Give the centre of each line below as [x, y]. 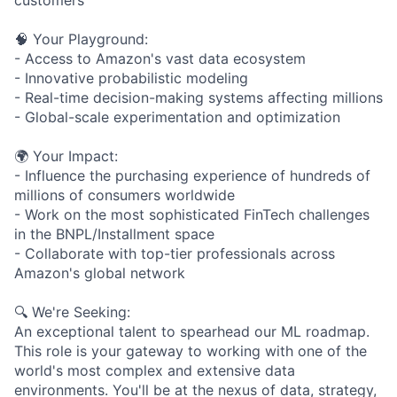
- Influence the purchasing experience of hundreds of [192, 175]
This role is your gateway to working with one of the [191, 350]
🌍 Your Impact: [66, 156]
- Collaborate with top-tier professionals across [175, 253]
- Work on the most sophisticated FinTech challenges [192, 214]
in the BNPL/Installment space [114, 234]
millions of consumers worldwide [125, 195]
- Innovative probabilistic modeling [131, 78]
